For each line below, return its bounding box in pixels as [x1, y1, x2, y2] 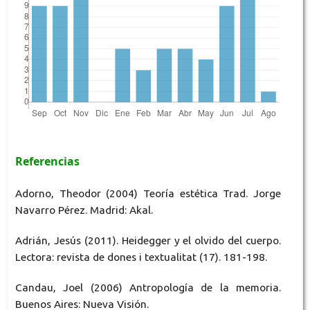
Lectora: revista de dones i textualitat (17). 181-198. [15, 251, 267, 264]
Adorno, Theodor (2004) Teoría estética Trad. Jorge [15, 188, 282, 200]
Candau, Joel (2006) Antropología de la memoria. [15, 282, 282, 294]
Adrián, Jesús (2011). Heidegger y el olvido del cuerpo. [15, 235, 282, 247]
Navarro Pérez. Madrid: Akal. [15, 204, 153, 217]
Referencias [15, 154, 80, 170]
